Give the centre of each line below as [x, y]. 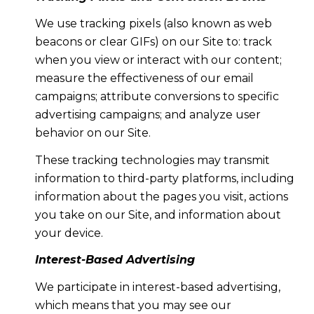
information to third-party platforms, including [164, 178]
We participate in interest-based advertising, [157, 287]
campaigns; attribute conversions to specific [157, 97]
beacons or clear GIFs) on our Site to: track [153, 42]
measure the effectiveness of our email [144, 78]
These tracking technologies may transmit [152, 160]
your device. [69, 233]
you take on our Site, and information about [158, 214]
